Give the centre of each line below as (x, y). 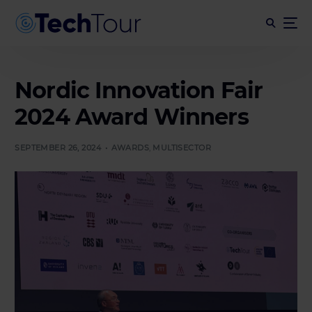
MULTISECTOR (182, 147)
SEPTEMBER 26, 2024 (58, 147)
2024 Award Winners (132, 116)
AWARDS (130, 147)
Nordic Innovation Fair (139, 90)
